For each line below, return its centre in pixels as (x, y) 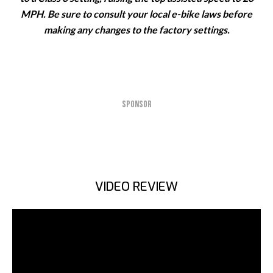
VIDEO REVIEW (136, 187)
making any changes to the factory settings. (136, 30)
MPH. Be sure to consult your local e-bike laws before (136, 14)
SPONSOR (136, 105)
